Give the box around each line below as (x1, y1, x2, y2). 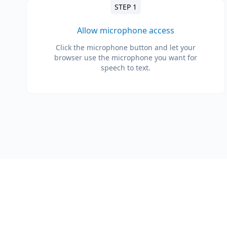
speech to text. (101, 62, 150, 72)
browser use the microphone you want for (54, 52, 197, 62)
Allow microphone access (77, 24, 174, 36)
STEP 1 (115, 2, 137, 12)
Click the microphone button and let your (56, 42, 196, 52)
